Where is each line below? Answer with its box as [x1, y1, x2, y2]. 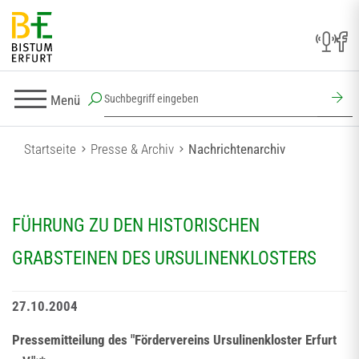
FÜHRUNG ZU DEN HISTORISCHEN [12, 215, 260, 236]
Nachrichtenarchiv [188, 141, 285, 157]
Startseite [24, 141, 76, 157]
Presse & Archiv [91, 141, 174, 157]
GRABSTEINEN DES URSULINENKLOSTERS [12, 248, 317, 269]
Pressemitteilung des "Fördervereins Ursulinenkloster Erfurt [12, 332, 337, 348]
